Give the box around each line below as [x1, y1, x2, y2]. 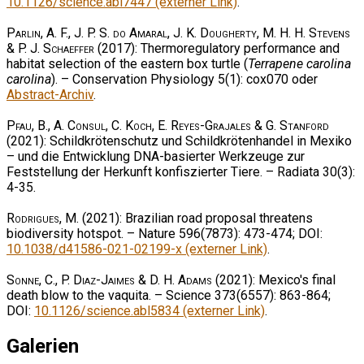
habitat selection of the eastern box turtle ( [6, 55, 248, 71]
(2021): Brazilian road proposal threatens [79, 210, 313, 226]
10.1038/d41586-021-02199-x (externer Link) [6, 240, 267, 257]
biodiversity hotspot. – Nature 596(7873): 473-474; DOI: [6, 225, 323, 241]
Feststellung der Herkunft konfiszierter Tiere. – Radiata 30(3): [6, 163, 355, 180]
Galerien [6, 334, 79, 357]
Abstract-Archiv [6, 86, 93, 102]
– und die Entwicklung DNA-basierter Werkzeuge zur [6, 148, 305, 164]
